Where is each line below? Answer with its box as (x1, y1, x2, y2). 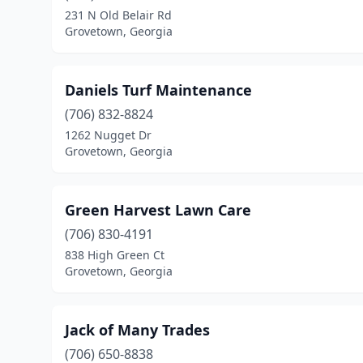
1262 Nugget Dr (65, 127, 152, 143)
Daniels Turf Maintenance (65, 80, 252, 100)
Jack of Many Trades (65, 320, 210, 340)
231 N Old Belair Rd (65, 7, 172, 23)
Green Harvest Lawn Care (65, 200, 251, 220)
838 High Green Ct (65, 247, 164, 263)
